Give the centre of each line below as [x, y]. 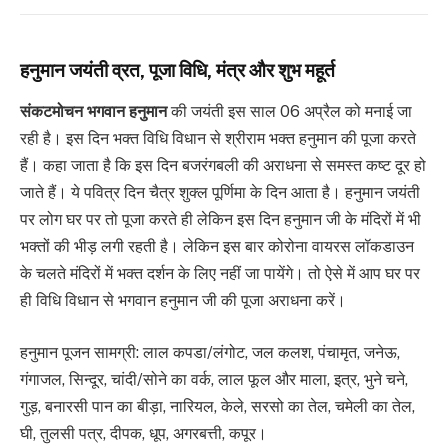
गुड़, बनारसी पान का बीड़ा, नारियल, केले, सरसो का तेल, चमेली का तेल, [217, 406]
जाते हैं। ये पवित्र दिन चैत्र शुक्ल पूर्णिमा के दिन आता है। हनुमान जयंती [220, 193]
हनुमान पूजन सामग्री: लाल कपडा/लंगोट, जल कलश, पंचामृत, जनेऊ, [210, 352]
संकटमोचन [51, 112]
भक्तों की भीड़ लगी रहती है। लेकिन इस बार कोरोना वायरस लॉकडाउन [217, 247]
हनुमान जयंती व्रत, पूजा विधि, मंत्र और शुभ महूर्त [177, 69]
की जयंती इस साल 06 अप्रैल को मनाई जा [289, 112]
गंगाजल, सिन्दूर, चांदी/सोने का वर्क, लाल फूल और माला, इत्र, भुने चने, [214, 379]
